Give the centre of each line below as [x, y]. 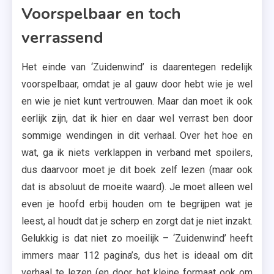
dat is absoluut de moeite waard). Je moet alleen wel [137, 187]
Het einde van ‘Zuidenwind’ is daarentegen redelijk [137, 67]
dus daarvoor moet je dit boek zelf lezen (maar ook [137, 170]
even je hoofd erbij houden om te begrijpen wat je [137, 204]
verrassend [62, 38]
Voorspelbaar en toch [101, 14]
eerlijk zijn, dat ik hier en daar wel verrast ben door [137, 118]
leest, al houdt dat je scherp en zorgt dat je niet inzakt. [137, 221]
